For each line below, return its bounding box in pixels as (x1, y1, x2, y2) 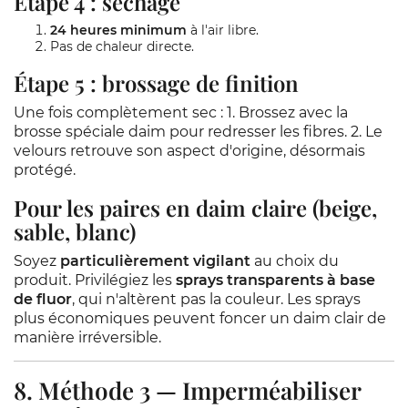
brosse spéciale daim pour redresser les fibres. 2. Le (14, 123, 382, 140)
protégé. (14, 161, 76, 178)
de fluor (14, 291, 72, 308)
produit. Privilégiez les (14, 271, 176, 289)
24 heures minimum (50, 22, 187, 38)
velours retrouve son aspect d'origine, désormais (14, 142, 365, 159)
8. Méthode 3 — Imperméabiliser (14, 374, 361, 406)
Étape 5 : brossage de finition (14, 68, 299, 97)
